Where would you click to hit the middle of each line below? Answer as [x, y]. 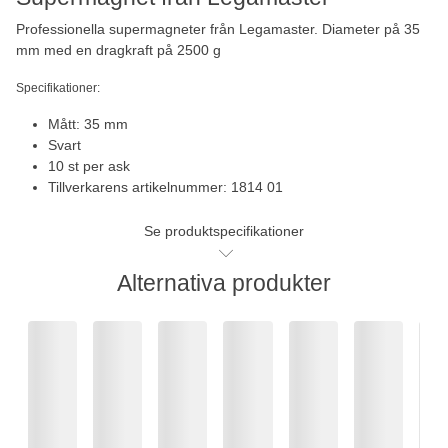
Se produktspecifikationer [224, 230]
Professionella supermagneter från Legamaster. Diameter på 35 [218, 28]
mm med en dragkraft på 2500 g [118, 49]
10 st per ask [89, 165]
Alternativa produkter [224, 282]
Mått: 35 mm [88, 123]
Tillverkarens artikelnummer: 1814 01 [165, 186]
